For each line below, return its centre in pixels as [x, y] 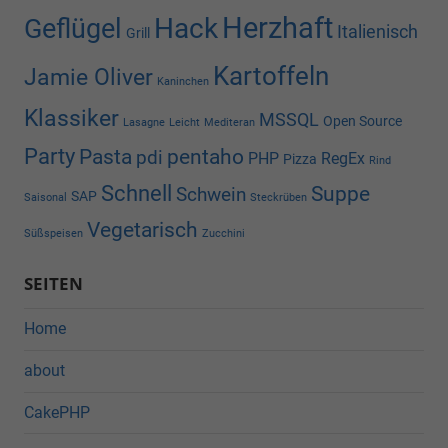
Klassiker [71, 119]
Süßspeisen [53, 234]
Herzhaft [277, 28]
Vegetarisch [142, 230]
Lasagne [144, 123]
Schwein [211, 195]
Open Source [362, 121]
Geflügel [73, 29]
